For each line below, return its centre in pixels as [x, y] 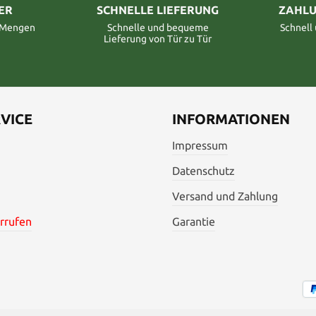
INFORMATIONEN [231, 119]
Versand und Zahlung [225, 196]
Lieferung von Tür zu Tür [158, 38]
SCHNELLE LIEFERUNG [158, 10]
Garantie [194, 221]
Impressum [200, 145]
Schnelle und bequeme [158, 27]
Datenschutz [203, 170]
